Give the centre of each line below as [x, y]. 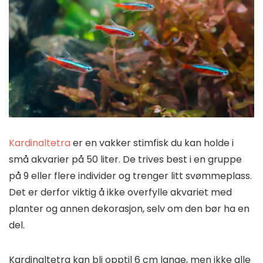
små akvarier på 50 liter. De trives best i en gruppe [125, 160]
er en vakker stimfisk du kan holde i [152, 143]
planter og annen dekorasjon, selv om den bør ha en [129, 209]
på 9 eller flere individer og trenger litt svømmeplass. [130, 176]
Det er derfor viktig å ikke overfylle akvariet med [120, 193]
